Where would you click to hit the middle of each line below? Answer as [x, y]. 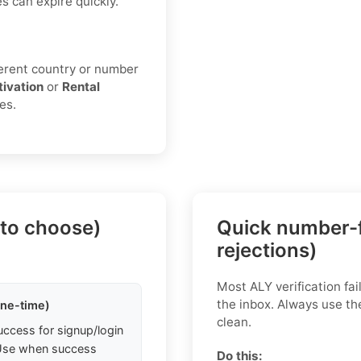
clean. [234, 322]
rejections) [267, 251]
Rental [81, 87]
